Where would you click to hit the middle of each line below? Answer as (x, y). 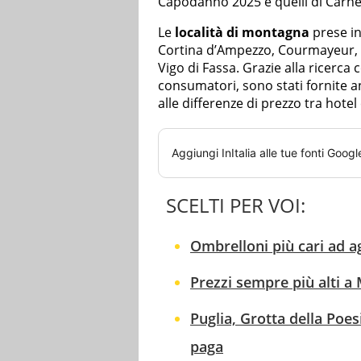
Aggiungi (197, 153)
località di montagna (242, 33)
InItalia (239, 153)
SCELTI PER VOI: (236, 205)
